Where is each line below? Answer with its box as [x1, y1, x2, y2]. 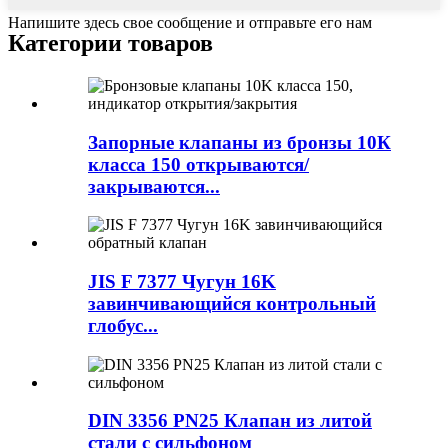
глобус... [88, 314, 158, 336]
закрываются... [88, 175, 220, 197]
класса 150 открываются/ [88, 153, 309, 175]
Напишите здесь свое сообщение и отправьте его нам [8, 13, 372, 31]
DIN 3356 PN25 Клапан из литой [88, 410, 372, 432]
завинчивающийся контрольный [88, 292, 376, 314]
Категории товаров [8, 29, 213, 56]
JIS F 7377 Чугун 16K [88, 270, 276, 292]
